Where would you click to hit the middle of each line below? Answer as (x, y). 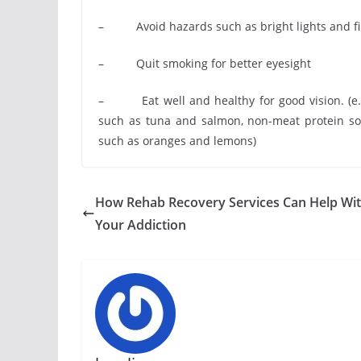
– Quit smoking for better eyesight (205, 63)
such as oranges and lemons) (177, 141)
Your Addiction (141, 225)
